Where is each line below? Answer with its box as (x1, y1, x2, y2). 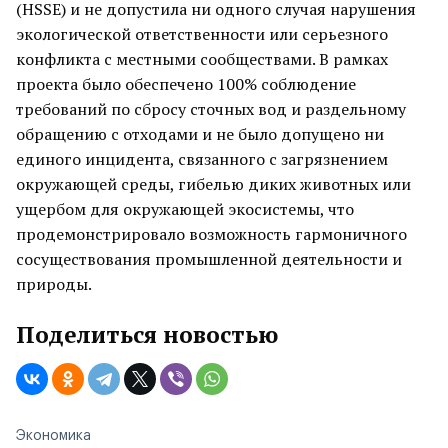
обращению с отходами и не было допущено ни (16, 123, 384, 145)
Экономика (16, 429, 91, 443)
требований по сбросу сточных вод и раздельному (16, 98, 406, 120)
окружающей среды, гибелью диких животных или (16, 173, 411, 195)
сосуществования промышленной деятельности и (16, 248, 402, 270)
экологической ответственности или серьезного (16, 23, 388, 45)
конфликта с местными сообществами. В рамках (16, 48, 388, 70)
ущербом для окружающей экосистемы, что (16, 198, 354, 220)
